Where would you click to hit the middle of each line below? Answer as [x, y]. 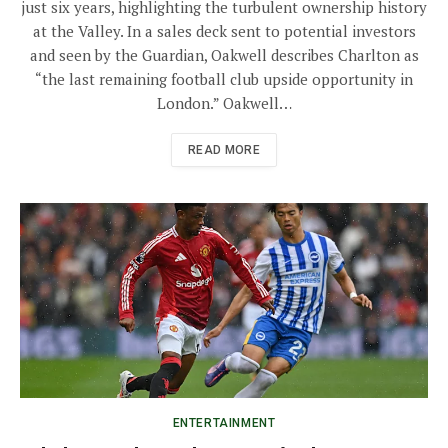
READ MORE [224, 150]
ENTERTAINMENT [224, 423]
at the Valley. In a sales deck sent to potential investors [224, 31]
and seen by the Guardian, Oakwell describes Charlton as [224, 55]
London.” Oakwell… [224, 103]
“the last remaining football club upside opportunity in [224, 79]
